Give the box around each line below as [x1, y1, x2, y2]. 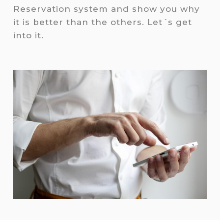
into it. [13, 30, 44, 41]
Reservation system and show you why [13, 4, 200, 14]
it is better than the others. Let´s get [13, 17, 192, 27]
